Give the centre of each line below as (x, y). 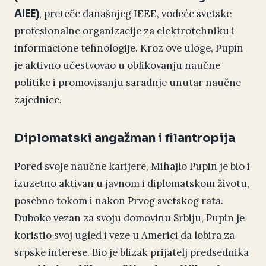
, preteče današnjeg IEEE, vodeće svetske (135, 14)
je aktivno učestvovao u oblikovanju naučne (117, 66)
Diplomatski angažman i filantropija (125, 138)
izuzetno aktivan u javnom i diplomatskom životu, (132, 184)
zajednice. (38, 100)
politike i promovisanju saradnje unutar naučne (128, 83)
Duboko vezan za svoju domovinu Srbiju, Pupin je (129, 218)
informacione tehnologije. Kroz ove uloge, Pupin (129, 48)
